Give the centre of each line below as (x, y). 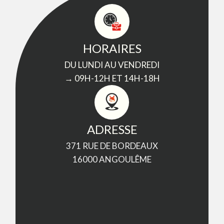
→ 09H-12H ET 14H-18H (112, 78)
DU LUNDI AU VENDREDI (112, 65)
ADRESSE (112, 129)
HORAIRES (112, 48)
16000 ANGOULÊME (112, 159)
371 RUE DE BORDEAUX (112, 146)
